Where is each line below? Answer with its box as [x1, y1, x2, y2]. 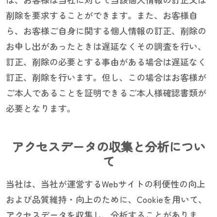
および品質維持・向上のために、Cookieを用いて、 [6, 193, 207, 206]
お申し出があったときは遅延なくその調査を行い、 [6, 40, 206, 53]
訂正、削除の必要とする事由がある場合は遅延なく [6, 55, 206, 68]
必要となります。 [6, 102, 76, 115]
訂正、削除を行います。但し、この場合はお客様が [6, 71, 206, 84]
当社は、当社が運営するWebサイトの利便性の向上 [6, 177, 205, 190]
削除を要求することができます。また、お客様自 [6, 9, 198, 22]
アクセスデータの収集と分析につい [12, 138, 205, 155]
